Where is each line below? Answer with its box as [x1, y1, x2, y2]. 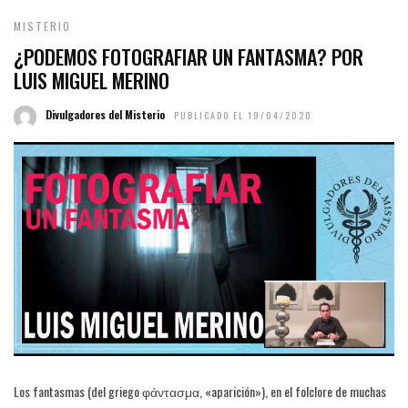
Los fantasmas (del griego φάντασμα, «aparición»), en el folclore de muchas [14, 382, 386, 402]
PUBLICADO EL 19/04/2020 [174, 108, 312, 123]
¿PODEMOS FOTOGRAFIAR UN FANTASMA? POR [14, 42, 363, 72]
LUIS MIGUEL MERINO [14, 66, 169, 96]
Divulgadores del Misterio [46, 107, 165, 123]
